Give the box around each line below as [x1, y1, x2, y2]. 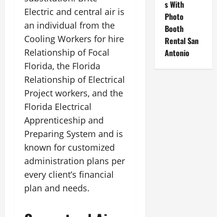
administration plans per [24, 155, 125, 167]
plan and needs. [24, 182, 90, 194]
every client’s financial [24, 169, 114, 180]
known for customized [24, 141, 115, 153]
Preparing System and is [24, 128, 123, 139]
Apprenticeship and [24, 114, 104, 126]
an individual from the [24, 19, 115, 31]
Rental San [164, 35, 199, 46]
